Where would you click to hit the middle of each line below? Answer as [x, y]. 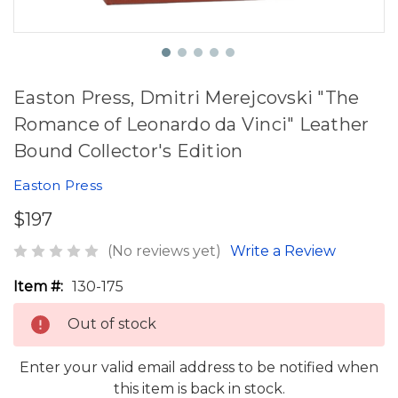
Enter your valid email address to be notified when [199, 367]
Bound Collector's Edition [128, 151]
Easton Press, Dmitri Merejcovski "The [187, 98]
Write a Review [283, 251]
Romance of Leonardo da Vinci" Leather [191, 124]
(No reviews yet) [164, 251]
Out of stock [112, 323]
